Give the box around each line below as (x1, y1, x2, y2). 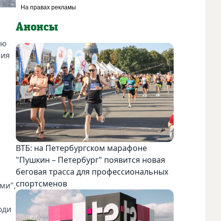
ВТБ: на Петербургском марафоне (16, 142, 147, 153)
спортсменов (16, 178, 67, 189)
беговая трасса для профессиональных (16, 166, 168, 177)
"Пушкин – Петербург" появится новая (16, 154, 165, 165)
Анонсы (16, 21, 58, 33)
